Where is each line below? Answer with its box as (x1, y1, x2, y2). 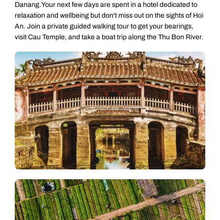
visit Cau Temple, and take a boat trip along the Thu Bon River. (15, 33, 203, 41)
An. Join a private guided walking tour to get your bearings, (15, 23, 193, 30)
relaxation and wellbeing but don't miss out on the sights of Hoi (15, 12, 203, 20)
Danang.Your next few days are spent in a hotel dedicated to (15, 1, 197, 9)
